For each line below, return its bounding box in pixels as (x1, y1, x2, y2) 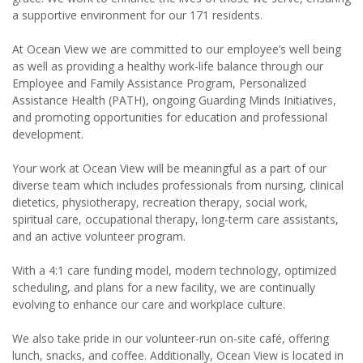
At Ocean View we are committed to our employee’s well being (12, 41, 341, 58)
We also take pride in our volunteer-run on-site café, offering (12, 331, 329, 347)
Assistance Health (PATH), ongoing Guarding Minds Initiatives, (12, 92, 336, 109)
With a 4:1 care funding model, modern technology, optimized (12, 263, 336, 279)
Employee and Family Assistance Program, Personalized (12, 75, 306, 92)
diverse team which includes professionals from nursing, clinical (12, 177, 344, 194)
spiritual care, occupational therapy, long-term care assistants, (12, 211, 339, 228)
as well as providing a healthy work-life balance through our (12, 58, 323, 75)
